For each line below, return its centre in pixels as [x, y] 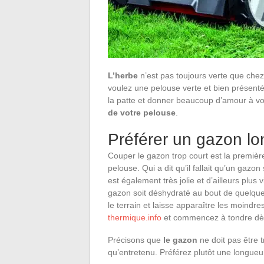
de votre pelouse [142, 112]
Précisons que [136, 240]
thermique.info [135, 217]
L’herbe [123, 75]
